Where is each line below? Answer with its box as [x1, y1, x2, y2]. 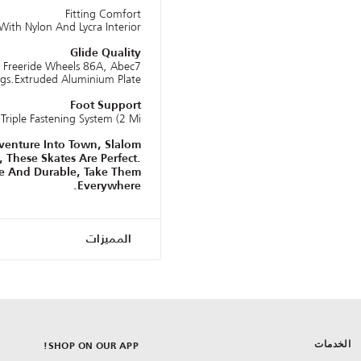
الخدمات [314, 338, 351, 351]
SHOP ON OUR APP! [48, 342, 139, 352]
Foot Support [70, 100, 141, 112]
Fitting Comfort [65, 5, 141, 23]
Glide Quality [70, 48, 141, 60]
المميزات [85, 234, 131, 246]
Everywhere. [77, 180, 141, 193]
